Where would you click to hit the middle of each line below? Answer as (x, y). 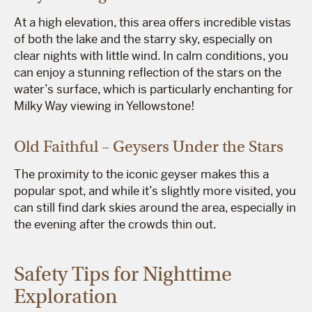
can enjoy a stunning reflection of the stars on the (148, 72)
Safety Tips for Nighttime (123, 274)
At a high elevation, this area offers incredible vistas (153, 22)
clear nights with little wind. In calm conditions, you (151, 55)
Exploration (65, 296)
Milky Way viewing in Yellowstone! (104, 106)
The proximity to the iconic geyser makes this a (141, 174)
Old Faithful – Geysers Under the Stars (149, 146)
